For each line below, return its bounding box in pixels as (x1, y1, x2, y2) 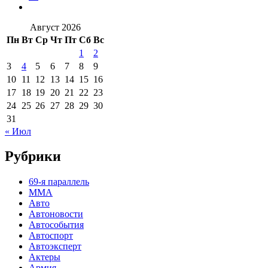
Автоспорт (29, 230, 73, 241)
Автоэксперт (29, 241, 81, 252)
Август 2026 (30, 22, 81, 32)
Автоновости (29, 209, 83, 220)
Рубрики (5, 148, 61, 165)
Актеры (29, 252, 60, 263)
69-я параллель (29, 176, 89, 187)
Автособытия (29, 220, 84, 230)
